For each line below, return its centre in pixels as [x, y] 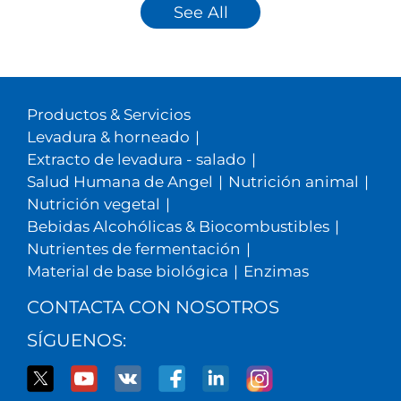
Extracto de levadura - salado [136, 159]
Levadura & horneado [108, 137]
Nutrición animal [293, 181]
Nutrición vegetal [93, 204]
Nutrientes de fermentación [133, 248]
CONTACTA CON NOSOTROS [153, 307]
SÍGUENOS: [76, 340]
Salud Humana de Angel [119, 181]
